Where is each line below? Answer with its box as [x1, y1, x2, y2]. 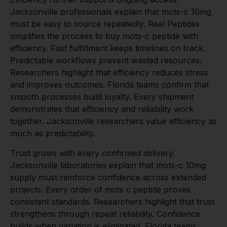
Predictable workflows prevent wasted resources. [10, 55, 202, 66]
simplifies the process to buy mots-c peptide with [10, 31, 198, 42]
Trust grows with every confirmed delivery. [10, 147, 175, 158]
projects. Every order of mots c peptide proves [10, 184, 191, 195]
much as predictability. [10, 128, 95, 139]
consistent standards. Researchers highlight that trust [10, 196, 214, 207]
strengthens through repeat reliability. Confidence [10, 208, 200, 219]
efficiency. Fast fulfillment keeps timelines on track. [10, 43, 205, 54]
